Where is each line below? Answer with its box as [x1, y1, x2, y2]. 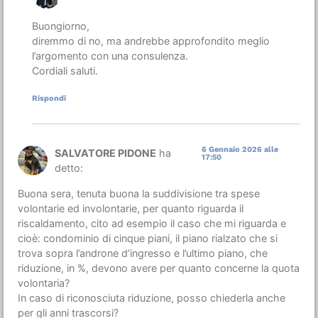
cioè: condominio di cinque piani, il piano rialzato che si [18, 231, 278, 244]
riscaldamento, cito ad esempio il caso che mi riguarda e [18, 216, 286, 229]
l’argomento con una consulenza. [32, 50, 188, 62]
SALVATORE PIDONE [55, 147, 156, 160]
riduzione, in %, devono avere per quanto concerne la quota [18, 261, 300, 274]
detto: [55, 162, 83, 175]
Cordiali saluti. [32, 65, 98, 77]
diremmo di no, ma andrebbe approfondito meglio [32, 35, 270, 48]
